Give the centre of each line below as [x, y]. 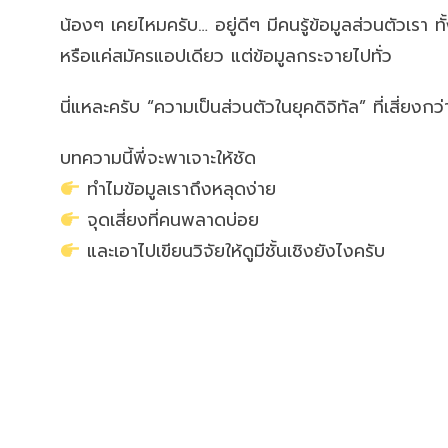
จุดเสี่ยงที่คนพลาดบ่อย [170, 220]
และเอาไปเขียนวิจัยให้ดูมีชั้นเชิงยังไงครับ [233, 251]
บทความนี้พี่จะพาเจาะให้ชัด [158, 158]
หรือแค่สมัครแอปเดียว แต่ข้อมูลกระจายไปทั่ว [226, 56]
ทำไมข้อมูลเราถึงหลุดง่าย [178, 189]
